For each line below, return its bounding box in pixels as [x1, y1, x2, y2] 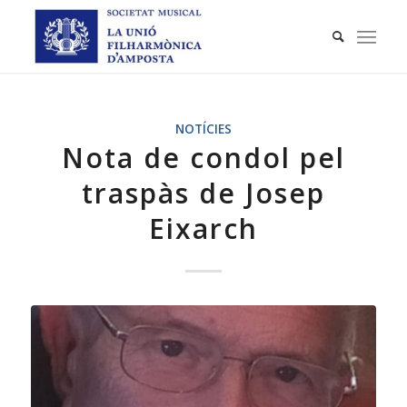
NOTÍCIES [174, 121, 232, 137]
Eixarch [148, 210, 258, 247]
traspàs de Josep [81, 174, 325, 212]
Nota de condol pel [61, 139, 345, 176]
